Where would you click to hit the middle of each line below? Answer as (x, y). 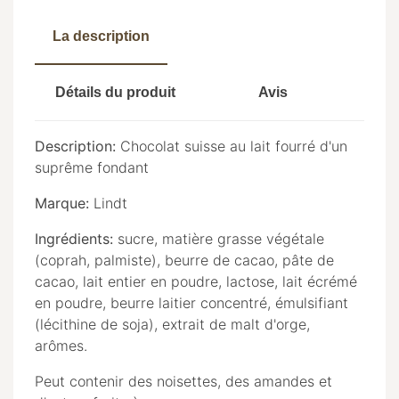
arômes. (61, 346)
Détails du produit (116, 93)
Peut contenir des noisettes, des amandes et (183, 382)
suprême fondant (92, 168)
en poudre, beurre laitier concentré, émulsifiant (191, 303)
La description (101, 37)
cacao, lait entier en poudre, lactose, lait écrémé (196, 282)
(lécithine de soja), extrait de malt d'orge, (172, 325)
